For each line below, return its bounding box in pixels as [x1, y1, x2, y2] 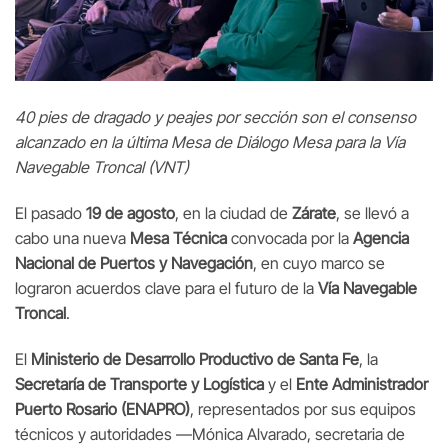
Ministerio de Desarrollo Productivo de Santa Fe [31, 348, 359, 369]
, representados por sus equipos [190, 398, 416, 419]
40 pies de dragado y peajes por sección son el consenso [15, 107, 416, 128]
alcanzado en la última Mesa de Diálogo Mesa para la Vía [15, 132, 405, 153]
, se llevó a [336, 202, 409, 223]
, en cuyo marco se [253, 252, 385, 273]
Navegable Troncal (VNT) [15, 157, 189, 178]
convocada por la [227, 227, 353, 248]
